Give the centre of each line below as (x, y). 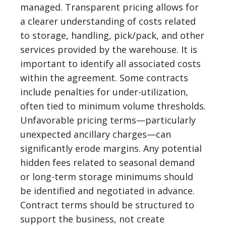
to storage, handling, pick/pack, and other (112, 35)
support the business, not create (92, 219)
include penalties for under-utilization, (104, 92)
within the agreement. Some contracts (104, 78)
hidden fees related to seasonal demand (107, 162)
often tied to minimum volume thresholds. (113, 106)
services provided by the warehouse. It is (109, 49)
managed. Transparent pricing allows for (109, 7)
